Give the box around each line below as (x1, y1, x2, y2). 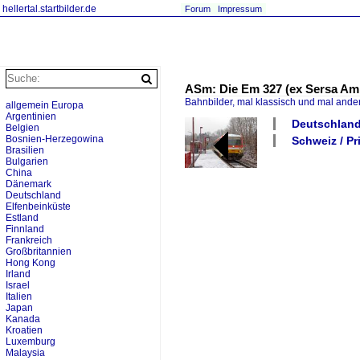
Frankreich (6, 235, 52, 246)
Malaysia (6, 347, 45, 358)
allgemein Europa (6, 100, 84, 111)
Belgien (6, 122, 39, 133)
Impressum (218, 4, 262, 14)
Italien (6, 291, 32, 302)
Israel (6, 280, 30, 291)
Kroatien (6, 325, 43, 336)
